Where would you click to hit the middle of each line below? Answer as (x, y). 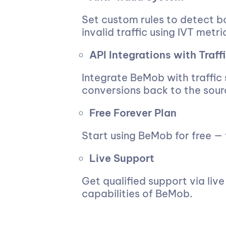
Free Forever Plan (133, 113)
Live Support (122, 158)
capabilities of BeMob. (137, 193)
